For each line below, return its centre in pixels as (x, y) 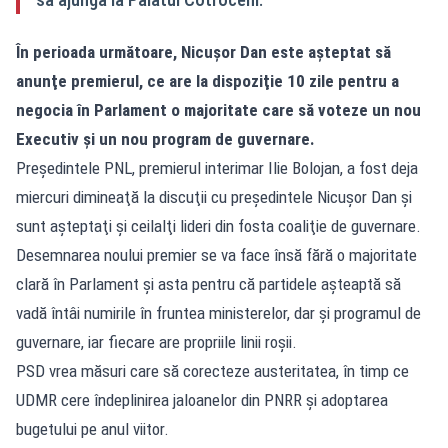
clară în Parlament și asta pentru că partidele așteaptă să (208, 283)
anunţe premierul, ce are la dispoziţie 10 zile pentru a (207, 80)
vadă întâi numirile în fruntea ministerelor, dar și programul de (218, 312)
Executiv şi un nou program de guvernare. (165, 138)
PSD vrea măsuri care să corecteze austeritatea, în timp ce (212, 370)
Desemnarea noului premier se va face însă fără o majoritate (216, 254)
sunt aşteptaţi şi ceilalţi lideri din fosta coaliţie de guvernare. (218, 225)
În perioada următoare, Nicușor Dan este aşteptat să (203, 51)
